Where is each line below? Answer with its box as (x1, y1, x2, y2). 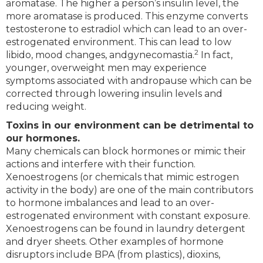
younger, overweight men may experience (6, 62, 207, 74)
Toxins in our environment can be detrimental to (6, 120, 254, 131)
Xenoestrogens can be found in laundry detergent (6, 223, 245, 235)
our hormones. (6, 133, 80, 144)
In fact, (198, 49, 232, 61)
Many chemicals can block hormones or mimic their (6, 146, 246, 157)
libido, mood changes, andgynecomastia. (6, 49, 194, 61)
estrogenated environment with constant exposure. (6, 210, 250, 222)
